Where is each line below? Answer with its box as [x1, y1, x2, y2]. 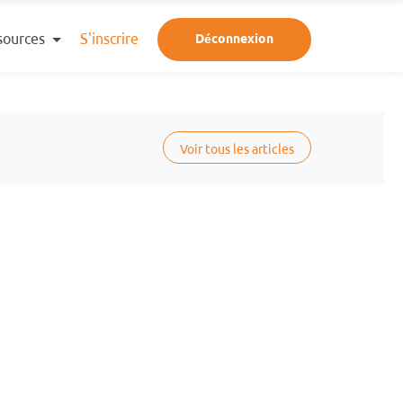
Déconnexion [195, 31, 273, 47]
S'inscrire [80, 31, 139, 48]
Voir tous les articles [179, 141, 294, 156]
